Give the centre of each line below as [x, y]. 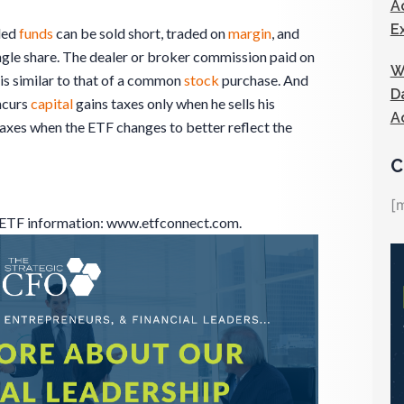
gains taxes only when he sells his [174, 103]
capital [52, 103]
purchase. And [264, 79]
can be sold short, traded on [141, 32]
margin [250, 32]
